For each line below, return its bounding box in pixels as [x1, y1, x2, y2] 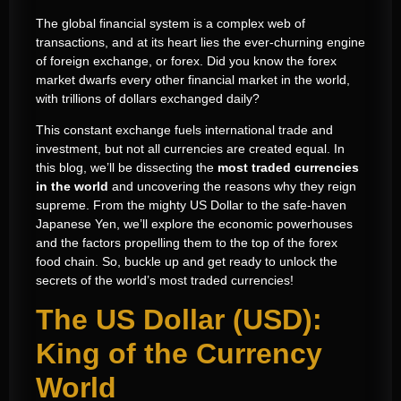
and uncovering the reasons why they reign [108, 178, 356, 193]
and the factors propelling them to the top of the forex [36, 235, 337, 250]
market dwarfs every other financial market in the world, [36, 72, 350, 87]
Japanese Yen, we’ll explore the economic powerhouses [36, 216, 353, 231]
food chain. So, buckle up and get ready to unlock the [36, 253, 337, 269]
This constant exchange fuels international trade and [36, 122, 333, 137]
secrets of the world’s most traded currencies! [36, 272, 294, 287]
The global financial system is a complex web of [36, 15, 305, 30]
